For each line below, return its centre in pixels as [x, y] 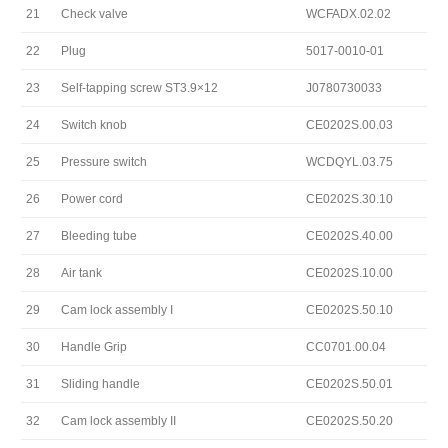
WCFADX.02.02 [348, 14]
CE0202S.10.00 [349, 273]
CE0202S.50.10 [349, 310]
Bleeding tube [99, 236]
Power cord [92, 199]
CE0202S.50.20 [349, 421]
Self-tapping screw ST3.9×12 [139, 88]
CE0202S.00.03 [349, 125]
